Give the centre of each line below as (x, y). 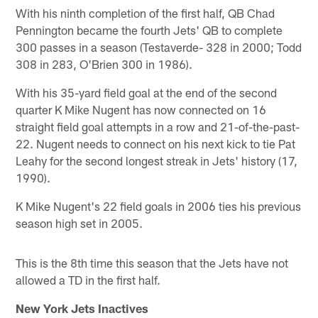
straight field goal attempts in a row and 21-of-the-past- (158, 126)
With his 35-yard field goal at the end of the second (147, 92)
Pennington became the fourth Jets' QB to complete (149, 29)
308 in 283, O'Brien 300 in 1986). (104, 64)
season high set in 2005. (79, 223)
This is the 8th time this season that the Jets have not (152, 262)
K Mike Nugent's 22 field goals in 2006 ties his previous (159, 205)
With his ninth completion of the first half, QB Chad (146, 12)
